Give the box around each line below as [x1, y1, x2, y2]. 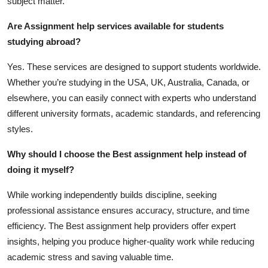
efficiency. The [7, 220, 66, 231]
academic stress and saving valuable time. [7, 251, 173, 262]
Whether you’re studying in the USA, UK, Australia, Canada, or [7, 77, 249, 87]
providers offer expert [150, 220, 236, 231]
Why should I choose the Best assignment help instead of [7, 148, 246, 159]
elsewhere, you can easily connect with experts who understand [7, 92, 256, 103]
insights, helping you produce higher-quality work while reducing [7, 236, 254, 246]
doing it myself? [7, 164, 74, 175]
